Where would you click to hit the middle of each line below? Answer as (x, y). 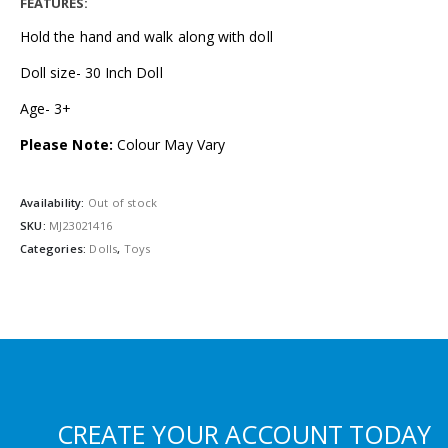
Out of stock (122, 202)
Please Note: (66, 145)
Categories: (55, 249)
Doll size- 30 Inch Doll (91, 73)
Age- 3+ (46, 109)
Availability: (54, 202)
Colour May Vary (168, 145)
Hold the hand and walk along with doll (146, 37)
